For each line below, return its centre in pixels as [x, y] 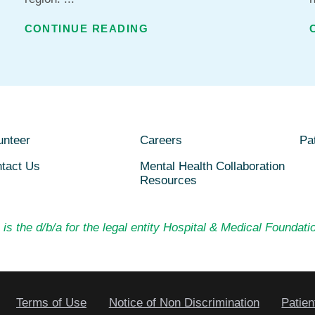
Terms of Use [51, 302]
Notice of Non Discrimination [184, 302]
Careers [161, 141]
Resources [169, 181]
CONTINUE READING [86, 28]
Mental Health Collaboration [213, 167]
